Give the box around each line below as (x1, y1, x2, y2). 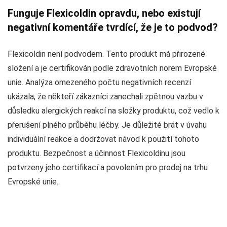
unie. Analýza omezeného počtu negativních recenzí (8, 77, 191, 87)
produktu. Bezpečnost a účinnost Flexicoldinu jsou (8, 148, 185, 158)
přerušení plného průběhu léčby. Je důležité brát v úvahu (8, 120, 207, 130)
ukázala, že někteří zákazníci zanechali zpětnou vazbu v (8, 91, 203, 101)
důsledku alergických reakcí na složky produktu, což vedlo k (8, 105, 219, 116)
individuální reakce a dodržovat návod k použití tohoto (8, 134, 199, 144)
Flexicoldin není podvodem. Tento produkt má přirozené (8, 49, 205, 59)
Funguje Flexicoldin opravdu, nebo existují (8, 7, 201, 19)
